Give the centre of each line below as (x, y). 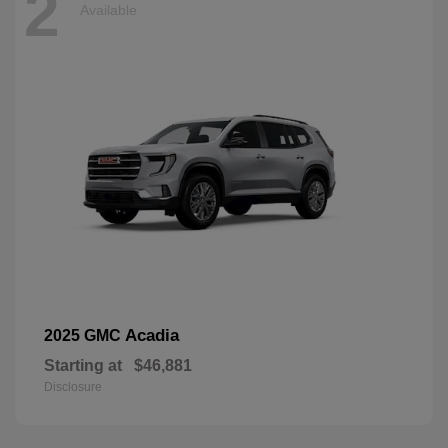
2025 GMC (84, 335)
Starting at (83, 365)
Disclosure (73, 386)
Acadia (152, 335)
